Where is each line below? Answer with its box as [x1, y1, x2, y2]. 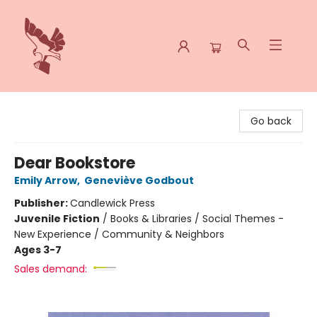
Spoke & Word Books [11, 98, 111, 113]
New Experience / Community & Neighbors [14, 227, 224, 241]
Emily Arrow [14, 173, 77, 188]
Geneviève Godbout [84, 173, 194, 188]
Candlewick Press [70, 196, 155, 210]
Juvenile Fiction [14, 212, 100, 226]
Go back [250, 114, 292, 128]
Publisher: [14, 196, 70, 210]
